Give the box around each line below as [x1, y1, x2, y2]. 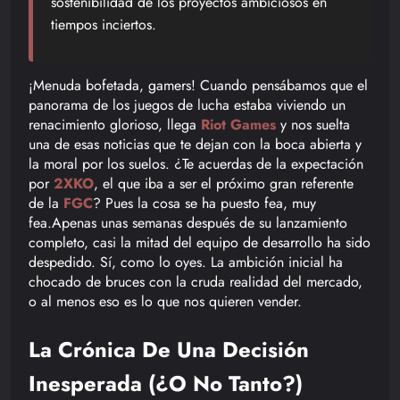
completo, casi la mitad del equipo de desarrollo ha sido [29, 231, 371, 253]
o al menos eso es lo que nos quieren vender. [29, 290, 302, 312]
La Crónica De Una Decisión [29, 333, 309, 365]
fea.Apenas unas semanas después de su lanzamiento [29, 212, 347, 233]
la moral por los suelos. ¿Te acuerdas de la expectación [29, 153, 363, 174]
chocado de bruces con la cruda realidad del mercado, [29, 271, 362, 292]
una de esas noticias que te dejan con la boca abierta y [29, 133, 362, 154]
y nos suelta [276, 113, 350, 135]
